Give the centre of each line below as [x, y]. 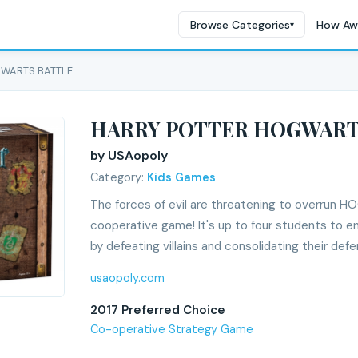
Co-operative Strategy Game [172, 330]
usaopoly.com [127, 278]
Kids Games [181, 177]
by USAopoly [129, 155]
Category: [119, 177]
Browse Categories [240, 24]
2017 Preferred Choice [158, 310]
